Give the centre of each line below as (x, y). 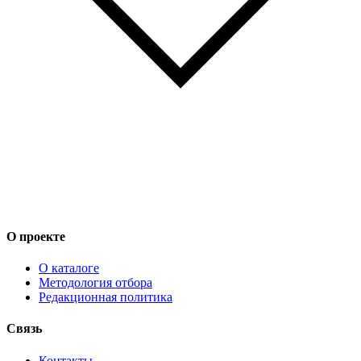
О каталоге (69, 268)
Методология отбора (95, 282)
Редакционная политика (106, 297)
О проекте (36, 236)
